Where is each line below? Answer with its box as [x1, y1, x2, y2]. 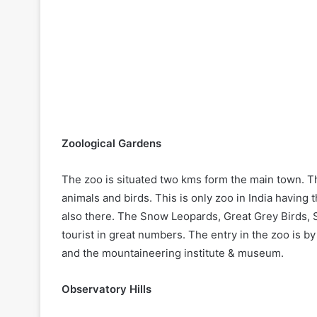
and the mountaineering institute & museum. [62, 246, 284, 260]
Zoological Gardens [62, 136, 161, 150]
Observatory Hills [62, 282, 151, 296]
